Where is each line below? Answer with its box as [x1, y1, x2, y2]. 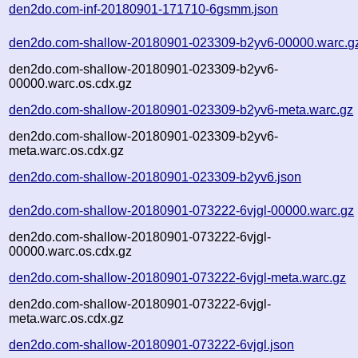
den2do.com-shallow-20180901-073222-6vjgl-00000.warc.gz [9, 203, 355, 217]
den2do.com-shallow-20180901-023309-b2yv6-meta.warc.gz [9, 102, 354, 117]
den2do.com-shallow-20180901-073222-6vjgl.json [9, 337, 295, 352]
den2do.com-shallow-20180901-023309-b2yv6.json [9, 169, 302, 184]
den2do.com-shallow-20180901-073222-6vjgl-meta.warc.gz [9, 270, 347, 284]
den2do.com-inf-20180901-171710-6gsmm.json [9, 2, 279, 16]
